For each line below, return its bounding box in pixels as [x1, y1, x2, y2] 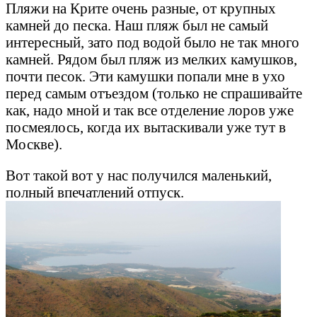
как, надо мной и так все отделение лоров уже [6, 101, 294, 118]
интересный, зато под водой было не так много [6, 33, 299, 50]
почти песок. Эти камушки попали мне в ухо [6, 67, 285, 84]
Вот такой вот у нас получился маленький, [6, 167, 272, 184]
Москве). [6, 135, 62, 152]
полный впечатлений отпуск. [6, 184, 184, 201]
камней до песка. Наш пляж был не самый [6, 16, 268, 33]
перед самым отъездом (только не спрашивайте [6, 84, 302, 101]
